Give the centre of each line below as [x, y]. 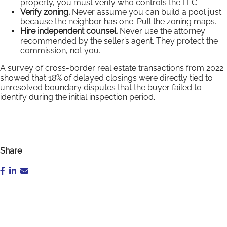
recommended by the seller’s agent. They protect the [119, 41]
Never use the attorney [161, 31]
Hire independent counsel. [69, 31]
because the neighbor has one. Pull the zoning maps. [118, 21]
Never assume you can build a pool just [146, 12]
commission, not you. [60, 50]
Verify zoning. [45, 12]
